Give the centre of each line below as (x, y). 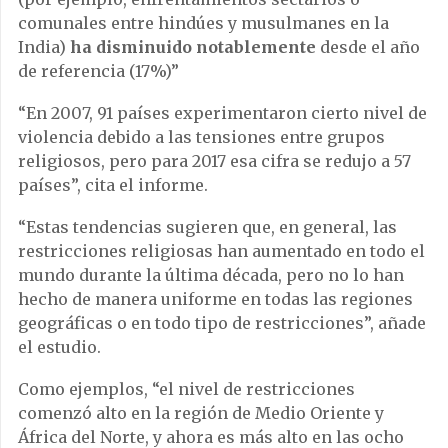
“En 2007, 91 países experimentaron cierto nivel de (222, 113)
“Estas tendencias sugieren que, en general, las (207, 227)
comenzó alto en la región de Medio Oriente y (201, 413)
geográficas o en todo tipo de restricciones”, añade (222, 323)
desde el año (368, 47)
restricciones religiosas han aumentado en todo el (221, 251)
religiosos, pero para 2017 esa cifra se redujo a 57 (214, 161)
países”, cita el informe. (113, 185)
